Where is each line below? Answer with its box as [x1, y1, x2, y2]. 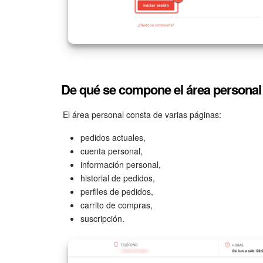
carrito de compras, [80, 199, 153, 211]
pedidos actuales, [80, 131, 146, 144]
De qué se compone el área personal [61, 80, 261, 99]
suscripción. [80, 213, 124, 225]
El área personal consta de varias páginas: [63, 109, 221, 121]
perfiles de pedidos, [80, 186, 153, 198]
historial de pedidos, [80, 172, 155, 184]
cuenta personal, [80, 145, 143, 157]
